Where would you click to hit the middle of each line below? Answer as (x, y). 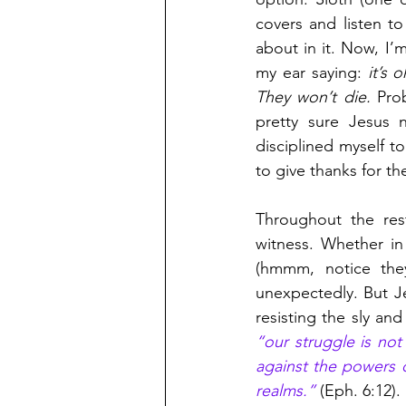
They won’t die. (313, 97)
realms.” (285, 391)
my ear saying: (309, 73)
